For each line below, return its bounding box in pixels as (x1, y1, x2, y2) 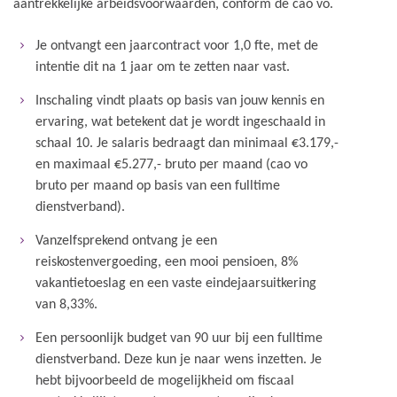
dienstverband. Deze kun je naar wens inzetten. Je (35, 353, 322, 367)
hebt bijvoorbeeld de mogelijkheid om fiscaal (35, 374, 294, 388)
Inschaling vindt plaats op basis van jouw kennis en (35, 94, 324, 108)
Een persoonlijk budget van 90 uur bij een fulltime (35, 331, 323, 346)
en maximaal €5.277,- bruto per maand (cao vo (35, 158, 307, 172)
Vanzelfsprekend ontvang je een (35, 234, 217, 248)
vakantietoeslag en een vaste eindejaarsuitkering (35, 276, 316, 291)
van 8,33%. (35, 298, 97, 312)
